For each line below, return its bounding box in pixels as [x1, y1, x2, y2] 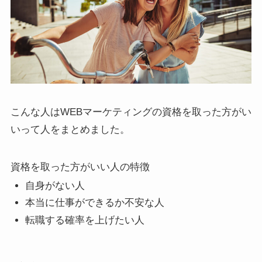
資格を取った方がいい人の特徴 [10, 161, 150, 173]
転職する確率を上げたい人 [25, 214, 145, 226]
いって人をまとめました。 [10, 123, 130, 135]
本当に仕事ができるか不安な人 [25, 197, 165, 209]
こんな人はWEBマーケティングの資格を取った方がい [10, 106, 251, 118]
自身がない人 [25, 180, 85, 192]
